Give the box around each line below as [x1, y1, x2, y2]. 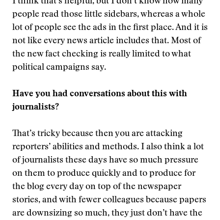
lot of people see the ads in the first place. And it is [12, 24, 208, 32]
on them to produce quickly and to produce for [12, 169, 195, 178]
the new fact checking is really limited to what [12, 50, 191, 59]
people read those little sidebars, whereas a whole [12, 10, 205, 19]
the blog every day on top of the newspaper [12, 183, 181, 192]
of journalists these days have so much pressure [12, 156, 198, 165]
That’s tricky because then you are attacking [12, 130, 183, 138]
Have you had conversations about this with [12, 90, 187, 99]
